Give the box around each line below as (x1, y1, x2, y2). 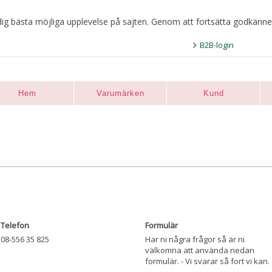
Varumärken (96, 89, 144, 98)
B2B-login (200, 39, 234, 50)
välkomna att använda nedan (145, 245, 254, 256)
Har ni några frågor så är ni (145, 234, 245, 245)
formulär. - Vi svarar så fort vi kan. (145, 256, 270, 267)
